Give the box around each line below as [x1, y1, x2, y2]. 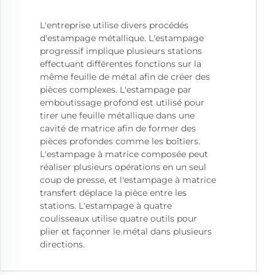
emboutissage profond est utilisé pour [40, 97, 204, 109]
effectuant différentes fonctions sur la [40, 58, 201, 70]
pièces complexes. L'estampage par [40, 84, 192, 96]
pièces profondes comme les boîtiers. [40, 136, 200, 147]
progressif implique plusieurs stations [40, 45, 202, 57]
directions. [40, 239, 85, 250]
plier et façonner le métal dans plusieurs [40, 226, 212, 238]
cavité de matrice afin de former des [40, 123, 196, 134]
